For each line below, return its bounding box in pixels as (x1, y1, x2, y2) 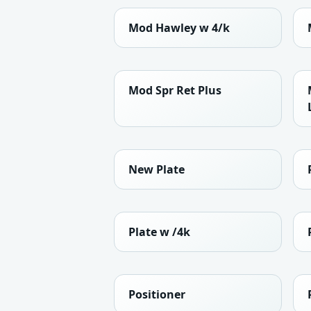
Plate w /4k (128, 224, 190, 240)
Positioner (128, 287, 185, 303)
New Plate (128, 162, 185, 178)
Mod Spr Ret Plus (128, 83, 221, 99)
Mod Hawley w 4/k (128, 20, 230, 36)
